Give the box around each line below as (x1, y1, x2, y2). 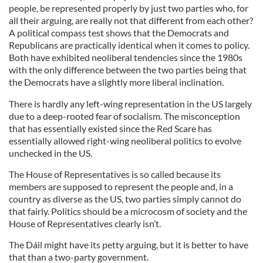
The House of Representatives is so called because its (9, 168, 221, 180)
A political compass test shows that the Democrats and (9, 27, 229, 39)
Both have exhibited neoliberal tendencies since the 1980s (9, 52, 242, 63)
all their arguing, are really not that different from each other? (9, 15, 253, 26)
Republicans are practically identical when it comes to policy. (9, 39, 249, 51)
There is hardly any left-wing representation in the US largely (9, 98, 252, 110)
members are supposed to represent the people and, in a (9, 181, 233, 193)
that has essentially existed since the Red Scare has (9, 123, 212, 134)
